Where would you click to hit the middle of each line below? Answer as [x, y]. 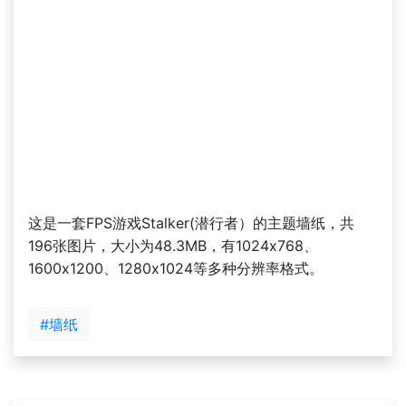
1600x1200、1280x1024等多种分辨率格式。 [176, 268]
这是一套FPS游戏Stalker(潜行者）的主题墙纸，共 [191, 222]
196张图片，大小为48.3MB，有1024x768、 [173, 245]
